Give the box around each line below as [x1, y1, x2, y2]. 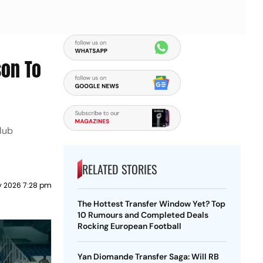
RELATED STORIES [82, 160, 157, 178]
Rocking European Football [77, 221, 181, 231]
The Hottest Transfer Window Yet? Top [77, 198, 225, 209]
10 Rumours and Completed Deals [77, 210, 208, 220]
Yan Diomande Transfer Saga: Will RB [77, 251, 219, 262]
